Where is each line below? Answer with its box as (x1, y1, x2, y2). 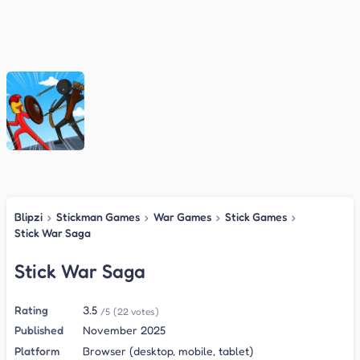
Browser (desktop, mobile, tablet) (83, 343, 253, 358)
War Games (153, 209, 211, 223)
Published (14, 323, 63, 337)
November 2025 (83, 323, 166, 337)
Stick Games (225, 209, 287, 223)
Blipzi (14, 209, 43, 223)
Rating (14, 302, 48, 317)
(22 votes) (113, 305, 159, 317)
